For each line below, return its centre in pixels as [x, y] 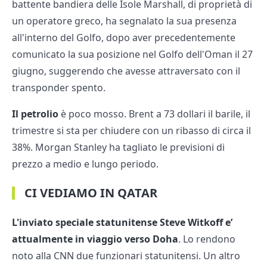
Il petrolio [35, 114]
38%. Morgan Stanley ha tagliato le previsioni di [118, 148]
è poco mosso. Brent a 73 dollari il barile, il [154, 114]
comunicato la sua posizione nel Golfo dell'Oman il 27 [132, 55]
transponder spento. [59, 88]
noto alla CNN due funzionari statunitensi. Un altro [126, 256]
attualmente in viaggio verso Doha [95, 239]
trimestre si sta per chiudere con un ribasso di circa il [131, 131]
